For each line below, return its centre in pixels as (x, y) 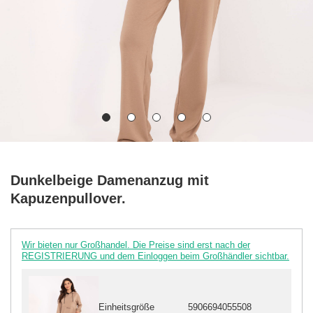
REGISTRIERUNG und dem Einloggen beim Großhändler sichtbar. (155, 256)
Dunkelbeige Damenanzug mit (110, 180)
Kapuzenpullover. (68, 198)
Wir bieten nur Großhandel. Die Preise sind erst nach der (136, 245)
